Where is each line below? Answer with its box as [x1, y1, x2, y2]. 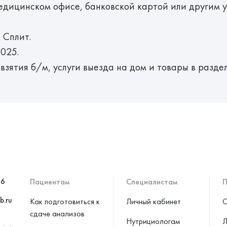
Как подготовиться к [30, 196, 100, 207]
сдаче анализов [30, 208, 85, 219]
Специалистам [126, 176, 177, 187]
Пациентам [30, 176, 69, 187]
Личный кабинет [126, 196, 181, 207]
